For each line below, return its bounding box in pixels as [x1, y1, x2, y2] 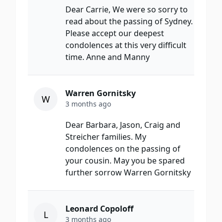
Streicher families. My [65, 131, 146, 143]
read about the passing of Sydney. [65, 16, 193, 27]
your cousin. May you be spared [65, 155, 185, 166]
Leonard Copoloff [65, 203, 133, 215]
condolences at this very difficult [65, 40, 186, 51]
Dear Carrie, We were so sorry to [65, 4, 188, 15]
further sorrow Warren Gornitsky [65, 167, 191, 178]
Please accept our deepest [65, 28, 164, 39]
